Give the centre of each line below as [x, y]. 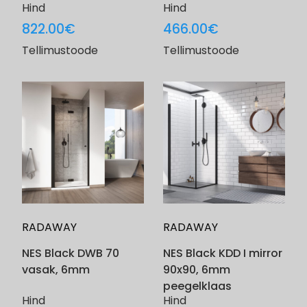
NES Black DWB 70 [71, 254]
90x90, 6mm [197, 270]
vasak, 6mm [56, 270]
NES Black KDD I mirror [223, 254]
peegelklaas [197, 286]
